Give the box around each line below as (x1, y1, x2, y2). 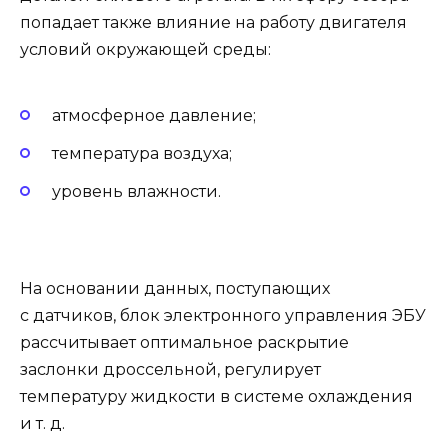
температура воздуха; (52, 143, 232, 163)
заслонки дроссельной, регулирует (20, 360, 321, 380)
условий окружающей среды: (20, 40, 271, 60)
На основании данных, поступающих (20, 279, 330, 299)
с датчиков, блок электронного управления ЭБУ (20, 306, 426, 326)
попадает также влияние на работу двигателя (20, 13, 407, 33)
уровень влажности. (52, 182, 221, 201)
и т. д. (20, 414, 65, 434)
